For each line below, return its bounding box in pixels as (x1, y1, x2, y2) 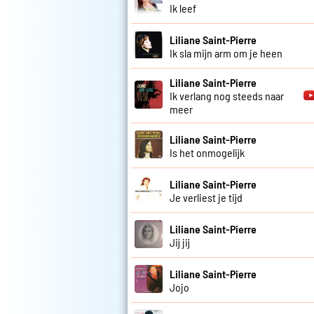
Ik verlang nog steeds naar (170, 89, 284, 103)
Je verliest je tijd (170, 190, 243, 204)
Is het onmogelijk (170, 145, 245, 159)
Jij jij (170, 235, 190, 249)
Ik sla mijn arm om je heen (170, 46, 282, 60)
